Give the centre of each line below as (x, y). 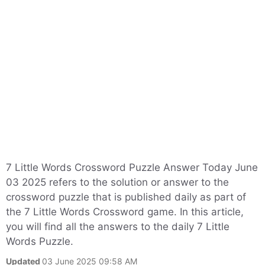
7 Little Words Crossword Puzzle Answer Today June (132, 167)
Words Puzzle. (40, 241)
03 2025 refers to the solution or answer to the (117, 182)
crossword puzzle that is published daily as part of (126, 197)
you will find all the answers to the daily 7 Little (118, 227)
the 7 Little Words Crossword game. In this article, (125, 212)
